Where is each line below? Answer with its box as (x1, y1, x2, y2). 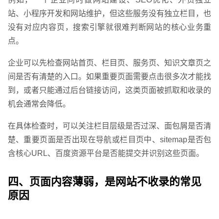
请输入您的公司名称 (55, 18, 117, 26)
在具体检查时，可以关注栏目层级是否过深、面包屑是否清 (7, 122, 212, 131)
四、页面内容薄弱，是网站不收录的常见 (7, 175, 201, 188)
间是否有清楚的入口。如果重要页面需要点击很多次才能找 (7, 72, 212, 81)
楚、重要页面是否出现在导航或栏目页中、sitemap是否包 (7, 135, 212, 144)
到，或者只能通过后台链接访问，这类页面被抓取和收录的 (7, 86, 212, 95)
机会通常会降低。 (7, 100, 70, 109)
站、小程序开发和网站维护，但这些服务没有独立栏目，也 (7, 9, 212, 18)
